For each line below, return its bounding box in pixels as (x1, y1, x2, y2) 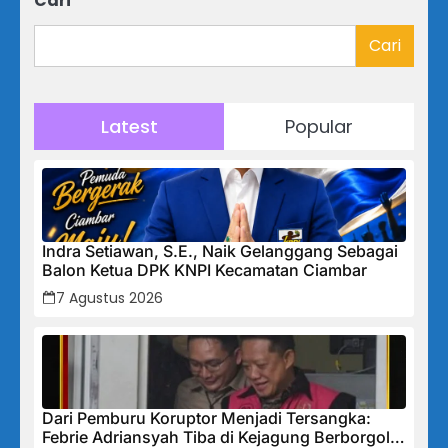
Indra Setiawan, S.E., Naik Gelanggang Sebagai (42, 240, 398, 261)
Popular (285, 113, 353, 139)
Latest (100, 113, 158, 139)
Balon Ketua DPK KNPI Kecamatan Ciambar (42, 259, 367, 280)
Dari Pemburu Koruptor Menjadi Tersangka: (42, 407, 371, 428)
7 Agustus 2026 (56, 287, 163, 308)
